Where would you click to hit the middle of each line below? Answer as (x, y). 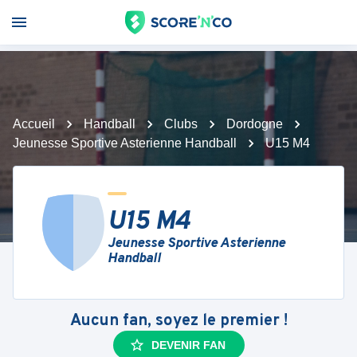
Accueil (34, 124)
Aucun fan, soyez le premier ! (178, 321)
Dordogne (255, 124)
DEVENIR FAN (188, 345)
